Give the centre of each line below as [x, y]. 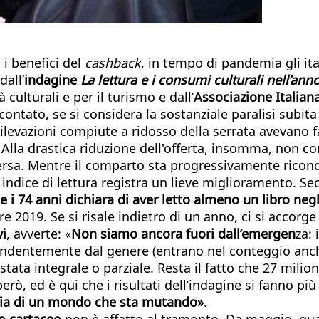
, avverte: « [39, 233]
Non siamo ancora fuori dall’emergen [183, 233]
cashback [113, 62]
